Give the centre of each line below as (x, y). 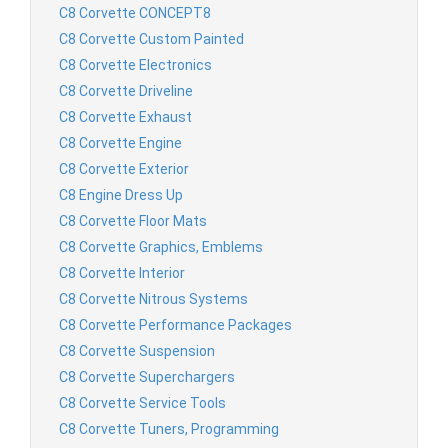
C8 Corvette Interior (122, 272)
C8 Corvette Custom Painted (151, 38)
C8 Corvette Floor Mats (133, 220)
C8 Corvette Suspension (137, 350)
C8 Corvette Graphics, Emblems (161, 246)
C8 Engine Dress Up (121, 194)
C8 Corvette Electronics (135, 64)
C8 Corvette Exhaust (125, 116)
